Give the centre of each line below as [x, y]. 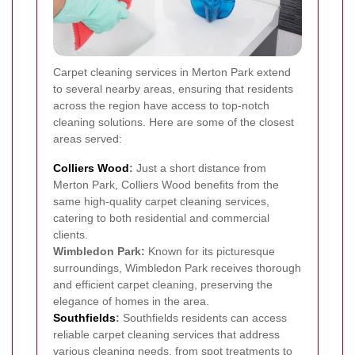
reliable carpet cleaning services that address [166, 334]
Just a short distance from [200, 168]
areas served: [88, 138]
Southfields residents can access [203, 317]
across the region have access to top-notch [161, 105]
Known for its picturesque [210, 251]
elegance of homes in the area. [131, 301]
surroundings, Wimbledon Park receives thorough [177, 267]
